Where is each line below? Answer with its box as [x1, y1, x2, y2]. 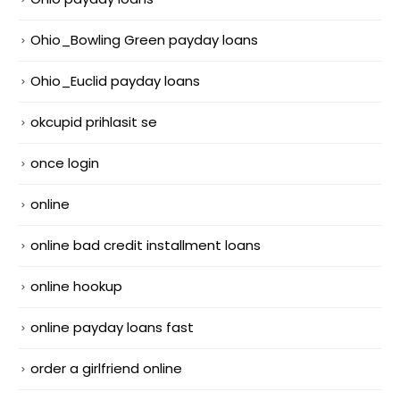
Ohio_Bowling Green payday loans [30, 30, 258, 50]
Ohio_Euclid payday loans [30, 71, 200, 91]
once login [30, 154, 99, 173]
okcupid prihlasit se [30, 112, 157, 132]
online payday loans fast [30, 317, 194, 337]
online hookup [30, 277, 122, 296]
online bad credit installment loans [30, 236, 261, 255]
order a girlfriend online [30, 358, 182, 378]
